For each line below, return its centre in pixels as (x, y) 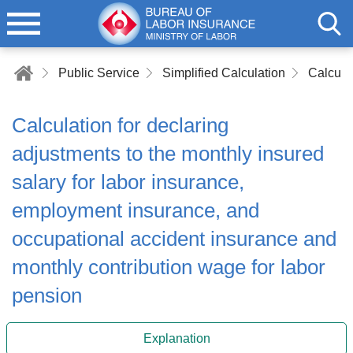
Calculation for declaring (120, 125)
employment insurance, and (136, 210)
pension (47, 295)
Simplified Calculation (224, 73)
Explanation (176, 338)
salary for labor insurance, (128, 182)
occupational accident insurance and (174, 239)
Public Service (99, 73)
